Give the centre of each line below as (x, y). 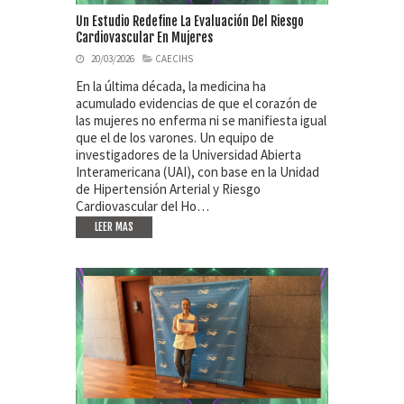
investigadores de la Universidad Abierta (188, 155)
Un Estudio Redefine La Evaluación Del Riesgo (190, 22)
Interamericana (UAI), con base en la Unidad (197, 172)
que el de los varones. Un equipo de (175, 138)
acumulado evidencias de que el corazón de (197, 104)
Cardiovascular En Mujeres (144, 38)
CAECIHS (174, 59)
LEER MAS (114, 227)
